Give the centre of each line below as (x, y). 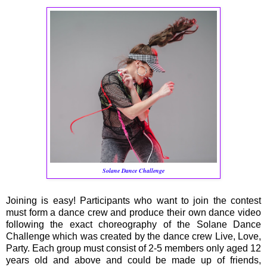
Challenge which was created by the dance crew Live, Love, (133, 237)
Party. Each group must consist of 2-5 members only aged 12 (133, 249)
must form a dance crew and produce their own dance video (133, 213)
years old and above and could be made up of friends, (133, 260)
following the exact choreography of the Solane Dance (133, 225)
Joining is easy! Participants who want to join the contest (133, 201)
